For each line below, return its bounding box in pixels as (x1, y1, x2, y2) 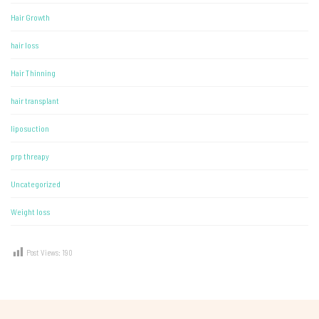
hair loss (11, 39, 38, 50)
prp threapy (11, 150, 49, 161)
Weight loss (11, 206, 50, 216)
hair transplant (11, 95, 59, 105)
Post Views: (26, 247, 62, 257)
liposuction (11, 122, 49, 133)
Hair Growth (11, 11, 50, 22)
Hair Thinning (11, 67, 56, 78)
